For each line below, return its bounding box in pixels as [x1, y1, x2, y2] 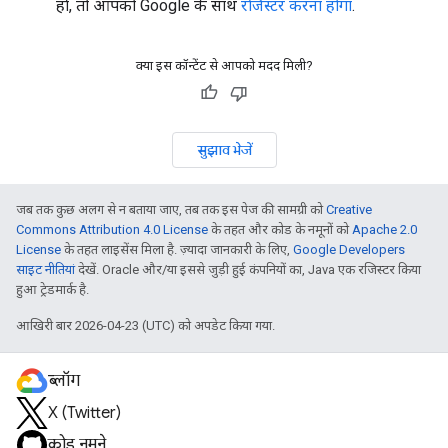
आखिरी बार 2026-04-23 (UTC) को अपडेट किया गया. [16, 318, 275, 333]
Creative [326, 202, 372, 217]
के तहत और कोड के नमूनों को [208, 222, 352, 237]
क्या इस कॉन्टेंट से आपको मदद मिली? [135, 58, 313, 73]
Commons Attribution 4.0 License [16, 222, 208, 237]
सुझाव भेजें [196, 141, 252, 159]
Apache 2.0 [352, 222, 417, 237]
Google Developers [293, 242, 405, 257]
